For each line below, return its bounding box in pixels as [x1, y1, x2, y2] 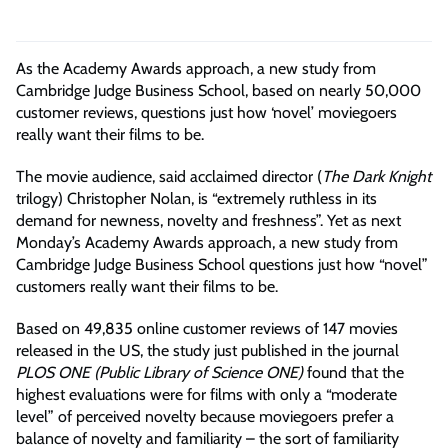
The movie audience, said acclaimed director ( [16, 167, 322, 187]
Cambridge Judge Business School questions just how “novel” [16, 255, 428, 275]
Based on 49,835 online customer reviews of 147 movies [16, 319, 398, 339]
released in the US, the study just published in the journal [16, 341, 399, 361]
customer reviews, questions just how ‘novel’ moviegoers [16, 103, 397, 123]
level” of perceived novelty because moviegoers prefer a [16, 407, 394, 427]
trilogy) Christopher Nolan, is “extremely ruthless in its [16, 189, 377, 209]
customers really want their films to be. [16, 277, 278, 297]
